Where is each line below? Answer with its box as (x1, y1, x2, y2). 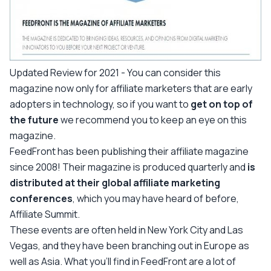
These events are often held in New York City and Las (10, 223, 243, 237)
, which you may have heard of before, (73, 191, 239, 205)
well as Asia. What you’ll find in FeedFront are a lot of (10, 254, 236, 268)
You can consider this (127, 65, 221, 79)
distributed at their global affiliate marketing (10, 175, 220, 189)
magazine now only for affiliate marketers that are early (10, 81, 252, 95)
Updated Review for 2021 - (10, 65, 127, 79)
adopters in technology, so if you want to (10, 97, 191, 111)
